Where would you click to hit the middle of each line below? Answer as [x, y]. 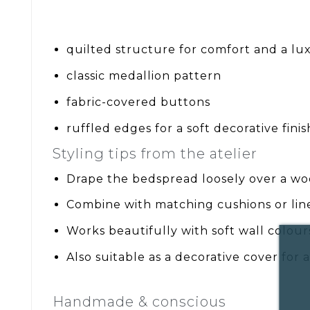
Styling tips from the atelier [155, 153]
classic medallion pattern [144, 76]
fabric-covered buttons [138, 102]
